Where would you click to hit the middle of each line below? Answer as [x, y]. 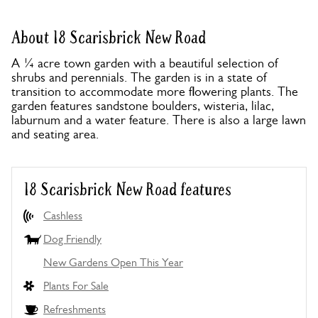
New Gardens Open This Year [113, 262]
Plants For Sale [76, 286]
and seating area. [55, 134]
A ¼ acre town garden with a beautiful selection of [145, 63]
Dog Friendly [72, 239]
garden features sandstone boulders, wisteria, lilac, [143, 106]
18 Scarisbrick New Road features [127, 190]
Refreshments [75, 309]
